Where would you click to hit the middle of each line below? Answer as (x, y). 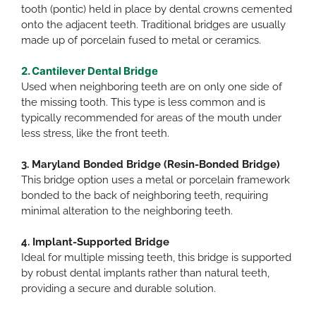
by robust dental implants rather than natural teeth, (145, 273)
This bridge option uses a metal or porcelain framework (156, 180)
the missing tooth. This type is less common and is (143, 102)
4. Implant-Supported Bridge (95, 242)
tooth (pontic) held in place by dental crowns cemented (157, 9)
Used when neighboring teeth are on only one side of (152, 86)
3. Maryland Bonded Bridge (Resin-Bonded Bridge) (151, 164)
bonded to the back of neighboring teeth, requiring (145, 195)
